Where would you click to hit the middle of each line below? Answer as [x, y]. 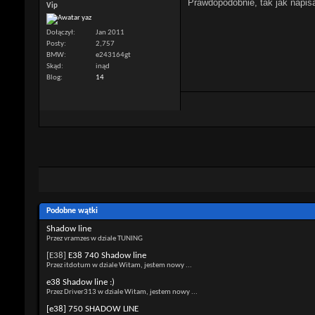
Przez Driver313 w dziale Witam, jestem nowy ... [122, 292]
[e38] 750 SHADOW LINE [92, 309]
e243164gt [113, 55]
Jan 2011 [110, 32]
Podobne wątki [72, 211]
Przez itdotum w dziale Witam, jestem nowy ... [119, 265]
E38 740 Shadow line [107, 255]
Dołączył [60, 32]
